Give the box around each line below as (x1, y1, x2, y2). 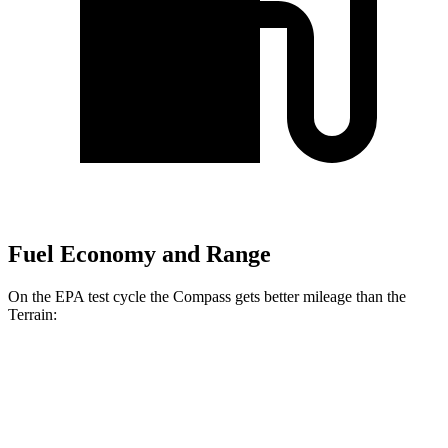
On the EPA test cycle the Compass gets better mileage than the (8, 287, 406, 305)
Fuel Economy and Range (8, 241, 271, 268)
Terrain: (8, 305, 57, 323)
